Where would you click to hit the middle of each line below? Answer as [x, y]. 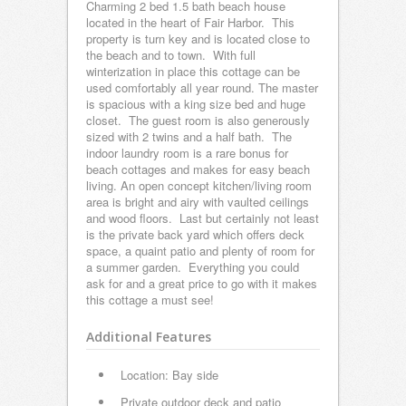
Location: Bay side [169, 375]
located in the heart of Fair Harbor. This [190, 23]
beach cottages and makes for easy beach [198, 169]
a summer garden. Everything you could [193, 267]
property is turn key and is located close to [198, 39]
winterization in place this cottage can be [193, 72]
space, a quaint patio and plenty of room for [200, 251]
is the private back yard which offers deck [195, 235]
